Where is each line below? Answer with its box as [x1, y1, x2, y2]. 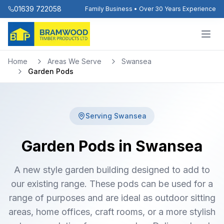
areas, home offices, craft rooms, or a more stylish [8, 206, 215, 217]
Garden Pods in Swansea [21, 137, 202, 155]
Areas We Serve [47, 57, 101, 65]
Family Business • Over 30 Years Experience [85, 5, 216, 12]
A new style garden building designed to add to [14, 164, 210, 175]
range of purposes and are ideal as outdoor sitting [8, 192, 215, 203]
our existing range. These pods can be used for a [11, 178, 213, 189]
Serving [85, 111, 114, 120]
